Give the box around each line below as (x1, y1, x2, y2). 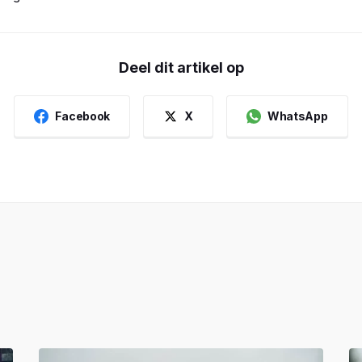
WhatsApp (267, 109, 328, 124)
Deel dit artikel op (118, 58, 244, 76)
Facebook (55, 109, 111, 124)
